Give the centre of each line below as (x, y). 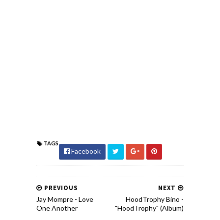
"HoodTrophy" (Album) (149, 208)
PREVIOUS (60, 188)
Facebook (85, 151)
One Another (57, 208)
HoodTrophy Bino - (155, 199)
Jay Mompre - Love (65, 199)
